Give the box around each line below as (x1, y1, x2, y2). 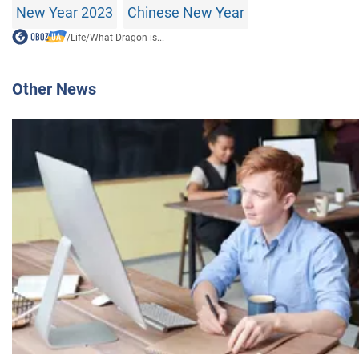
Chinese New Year (127, 3, 244, 21)
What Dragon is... (89, 31, 164, 43)
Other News (12, 79, 96, 99)
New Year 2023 (16, 3, 113, 21)
